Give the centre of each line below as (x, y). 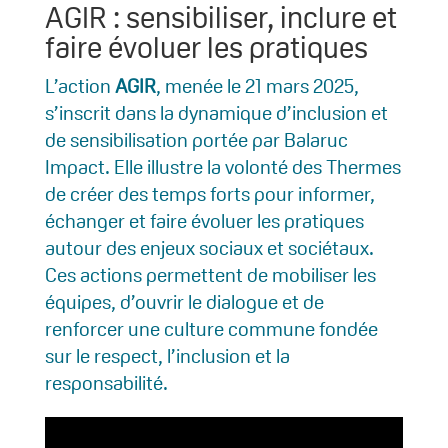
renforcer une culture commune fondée (211, 328)
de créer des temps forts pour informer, (209, 193)
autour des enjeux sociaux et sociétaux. (209, 247)
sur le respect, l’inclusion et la (167, 355)
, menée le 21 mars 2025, (257, 85)
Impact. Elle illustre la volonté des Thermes (222, 166)
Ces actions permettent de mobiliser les (210, 274)
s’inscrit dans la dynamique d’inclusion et (216, 112)
